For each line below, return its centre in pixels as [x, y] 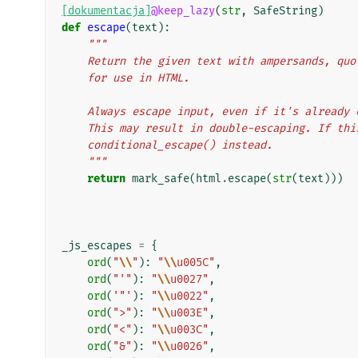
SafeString [285, 10]
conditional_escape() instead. [180, 145]
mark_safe [161, 178]
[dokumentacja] [106, 10]
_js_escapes [97, 245]
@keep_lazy [183, 10]
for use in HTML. [138, 78]
